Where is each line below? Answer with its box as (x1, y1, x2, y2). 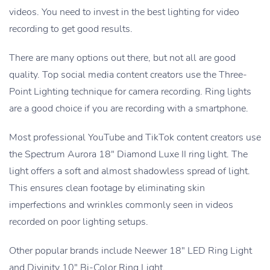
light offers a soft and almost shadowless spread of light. (9, 164, 250, 178)
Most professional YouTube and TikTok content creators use (9, 130, 261, 144)
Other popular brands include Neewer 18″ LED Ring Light (9, 243, 252, 257)
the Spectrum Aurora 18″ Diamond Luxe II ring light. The (9, 147, 248, 161)
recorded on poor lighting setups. (9, 215, 148, 228)
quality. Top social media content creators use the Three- (9, 67, 247, 81)
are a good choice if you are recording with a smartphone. (9, 101, 248, 115)
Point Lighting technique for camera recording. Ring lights (9, 84, 251, 98)
